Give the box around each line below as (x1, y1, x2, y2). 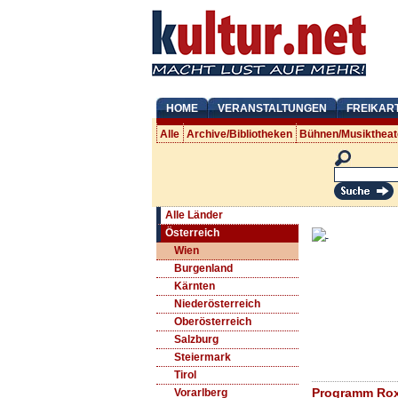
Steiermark (173, 351, 231, 364)
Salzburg (173, 333, 219, 346)
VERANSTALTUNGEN (217, 102, 327, 115)
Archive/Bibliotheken (187, 127, 293, 140)
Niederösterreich (173, 298, 260, 311)
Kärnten (173, 280, 215, 293)
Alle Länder (164, 209, 223, 222)
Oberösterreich (173, 315, 251, 329)
